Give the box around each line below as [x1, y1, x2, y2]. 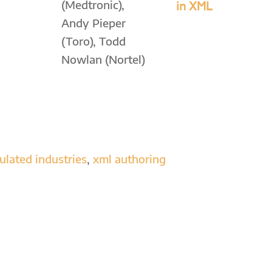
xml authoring [93, 152, 166, 166]
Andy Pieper [61, 16, 126, 30]
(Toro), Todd [61, 34, 126, 49]
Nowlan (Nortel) [61, 52, 146, 67]
